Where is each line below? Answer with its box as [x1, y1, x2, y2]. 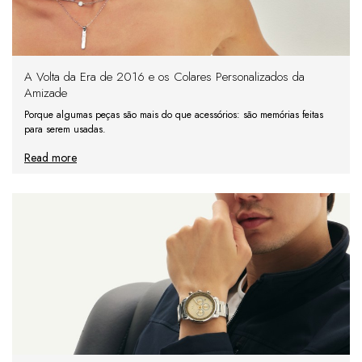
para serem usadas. [24, 122, 106, 137]
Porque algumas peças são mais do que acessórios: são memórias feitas [24, 107, 323, 123]
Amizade [24, 84, 67, 103]
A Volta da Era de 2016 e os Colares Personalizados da [24, 68, 305, 86]
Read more [24, 149, 77, 166]
